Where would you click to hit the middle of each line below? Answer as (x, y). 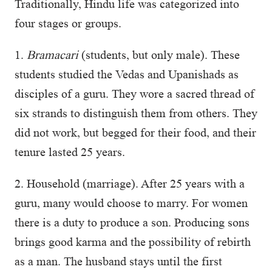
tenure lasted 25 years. (70, 152)
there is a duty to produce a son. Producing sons (132, 222)
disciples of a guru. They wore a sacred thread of (134, 93)
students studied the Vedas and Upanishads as (127, 74)
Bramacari (53, 55)
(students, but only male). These (159, 55)
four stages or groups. (68, 23)
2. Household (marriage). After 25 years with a (130, 183)
